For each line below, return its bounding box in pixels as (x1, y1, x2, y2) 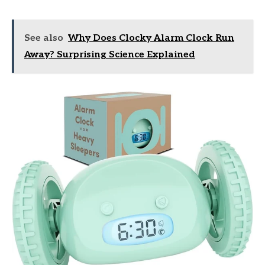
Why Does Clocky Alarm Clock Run (68, 32, 234, 44)
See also (24, 32, 63, 44)
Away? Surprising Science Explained (24, 49, 195, 60)
